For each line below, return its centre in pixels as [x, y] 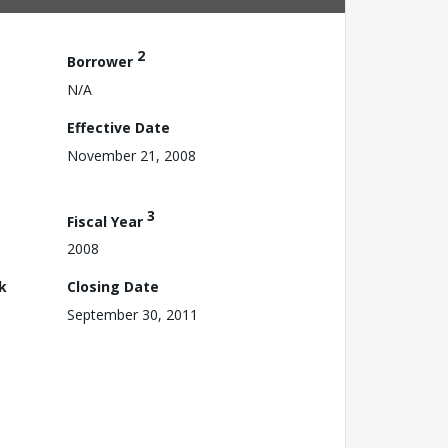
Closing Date [113, 287]
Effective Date [118, 127]
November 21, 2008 [131, 155]
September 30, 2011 [132, 315]
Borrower [102, 61]
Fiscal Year [107, 221]
